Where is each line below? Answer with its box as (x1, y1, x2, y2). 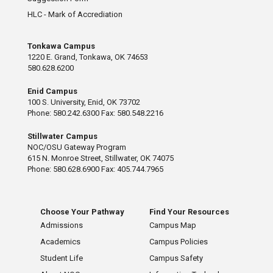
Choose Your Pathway (40, 207, 124, 216)
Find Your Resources (149, 207, 230, 216)
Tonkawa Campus (27, 41, 95, 51)
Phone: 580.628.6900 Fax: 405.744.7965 (27, 164, 163, 174)
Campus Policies (149, 236, 208, 246)
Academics (40, 236, 80, 246)
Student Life (40, 253, 83, 263)
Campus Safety (149, 253, 204, 263)
